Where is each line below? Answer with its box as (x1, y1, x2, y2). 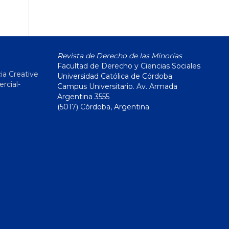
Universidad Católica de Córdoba (57, 72, 172, 81)
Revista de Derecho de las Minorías (57, 51, 182, 61)
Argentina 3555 (57, 92, 109, 102)
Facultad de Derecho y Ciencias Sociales (57, 61, 200, 71)
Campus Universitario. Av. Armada (57, 82, 177, 91)
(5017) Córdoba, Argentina (57, 102, 149, 112)
